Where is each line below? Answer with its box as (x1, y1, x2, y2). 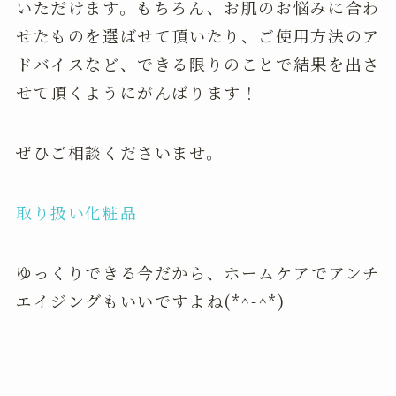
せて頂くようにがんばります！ (15, 80, 259, 104)
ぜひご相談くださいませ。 (15, 141, 224, 164)
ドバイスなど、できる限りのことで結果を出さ (15, 52, 380, 76)
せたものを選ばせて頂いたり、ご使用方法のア (15, 24, 380, 48)
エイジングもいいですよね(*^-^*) (15, 288, 286, 312)
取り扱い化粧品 (15, 200, 138, 224)
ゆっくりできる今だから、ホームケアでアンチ (15, 260, 380, 284)
